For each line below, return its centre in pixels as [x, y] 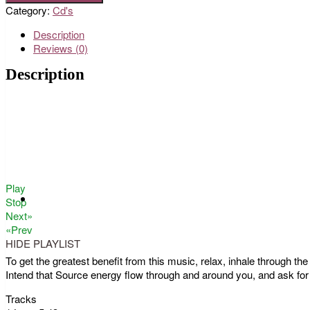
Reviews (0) [61, 48]
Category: [29, 10]
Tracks [21, 298]
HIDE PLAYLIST [43, 243]
